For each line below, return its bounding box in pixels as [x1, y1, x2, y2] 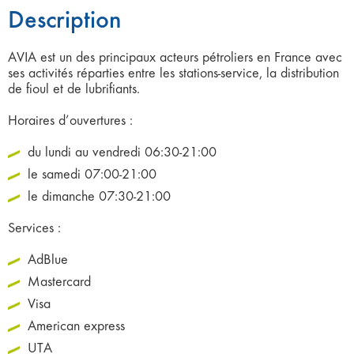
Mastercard [28, 273, 91, 290]
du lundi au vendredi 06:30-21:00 [28, 144, 217, 160]
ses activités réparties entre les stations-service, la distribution [8, 65, 339, 81]
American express [28, 318, 125, 334]
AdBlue [28, 251, 68, 268]
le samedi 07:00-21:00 [28, 166, 156, 183]
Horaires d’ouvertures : [8, 112, 133, 129]
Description [8, 5, 122, 34]
